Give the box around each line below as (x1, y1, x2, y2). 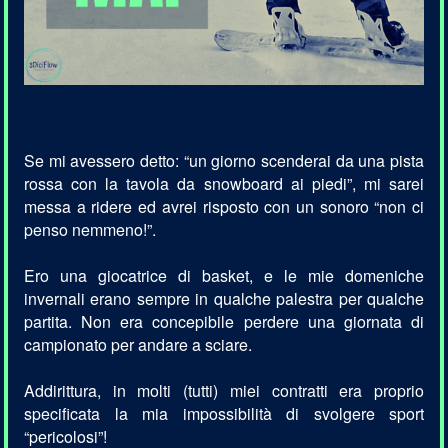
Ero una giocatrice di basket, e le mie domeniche (24, 264, 424, 288)
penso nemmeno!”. (24, 218, 160, 242)
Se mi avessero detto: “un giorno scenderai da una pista (24, 149, 424, 173)
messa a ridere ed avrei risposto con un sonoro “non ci (24, 195, 424, 219)
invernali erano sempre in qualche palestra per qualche (24, 287, 424, 311)
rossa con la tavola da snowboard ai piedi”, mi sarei (24, 172, 424, 196)
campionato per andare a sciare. (24, 333, 256, 357)
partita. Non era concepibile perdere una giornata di (24, 310, 424, 334)
